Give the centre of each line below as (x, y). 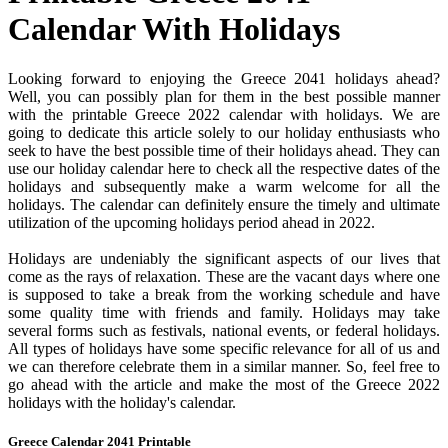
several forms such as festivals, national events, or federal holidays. (224, 330)
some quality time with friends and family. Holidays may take (224, 312)
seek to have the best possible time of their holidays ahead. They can (224, 150)
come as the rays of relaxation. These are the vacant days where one (224, 276)
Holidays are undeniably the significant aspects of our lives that (224, 258)
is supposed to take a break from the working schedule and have (224, 294)
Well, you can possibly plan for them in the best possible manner (224, 96)
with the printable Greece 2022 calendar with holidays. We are (224, 114)
